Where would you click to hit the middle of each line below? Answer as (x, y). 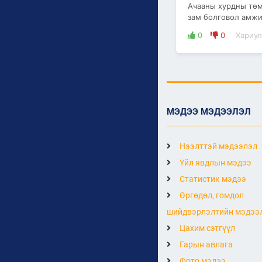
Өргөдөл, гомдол (211, 195)
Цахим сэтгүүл (206, 228)
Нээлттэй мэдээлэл (218, 146)
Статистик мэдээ (212, 179)
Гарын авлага (205, 244)
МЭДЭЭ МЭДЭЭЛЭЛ (209, 111)
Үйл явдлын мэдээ (215, 162)
